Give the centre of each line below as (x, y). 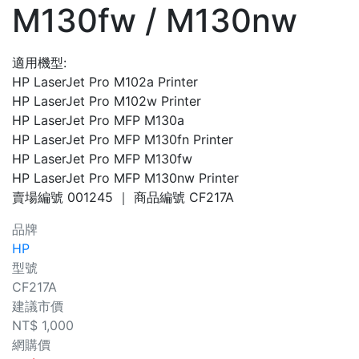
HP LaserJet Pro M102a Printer (105, 82)
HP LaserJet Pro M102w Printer (107, 101)
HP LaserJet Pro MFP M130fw (102, 159)
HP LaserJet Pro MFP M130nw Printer (125, 178)
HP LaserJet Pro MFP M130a (98, 120)
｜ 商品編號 (149, 197)
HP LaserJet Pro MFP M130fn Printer (123, 139)
